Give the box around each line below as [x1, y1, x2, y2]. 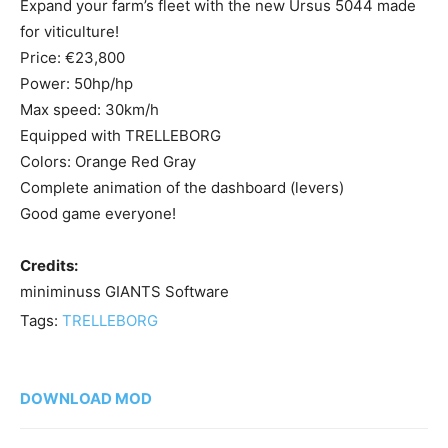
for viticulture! [20, 22, 119, 42]
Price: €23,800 [20, 48, 125, 68]
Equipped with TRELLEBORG [20, 126, 221, 146]
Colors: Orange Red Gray [20, 152, 196, 172]
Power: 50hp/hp [20, 74, 133, 94]
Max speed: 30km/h [20, 100, 159, 120]
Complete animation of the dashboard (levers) [20, 178, 344, 198]
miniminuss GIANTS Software [20, 282, 229, 302]
